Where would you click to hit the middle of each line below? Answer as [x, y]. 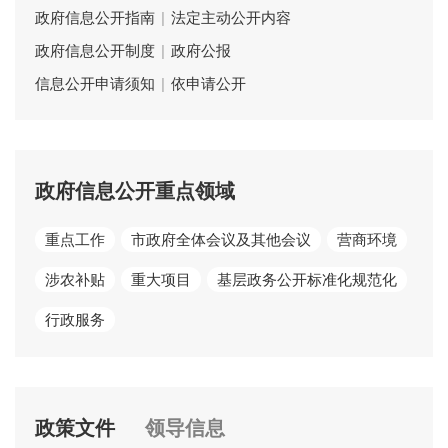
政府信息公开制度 [95, 50]
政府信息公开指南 [95, 17]
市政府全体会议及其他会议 [221, 239]
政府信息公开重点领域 [135, 190]
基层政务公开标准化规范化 [307, 279]
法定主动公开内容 [231, 17]
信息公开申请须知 [95, 83]
